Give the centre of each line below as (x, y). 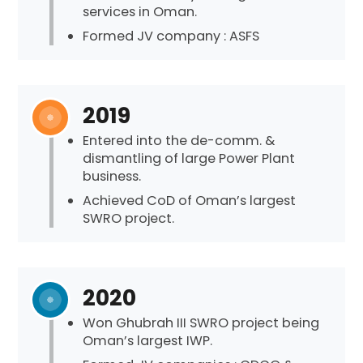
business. (112, 176)
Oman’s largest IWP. (148, 340)
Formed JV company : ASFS (171, 36)
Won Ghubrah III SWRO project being (201, 322)
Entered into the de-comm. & (179, 140)
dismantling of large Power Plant (189, 158)
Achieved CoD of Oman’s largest (190, 201)
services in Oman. (140, 12)
